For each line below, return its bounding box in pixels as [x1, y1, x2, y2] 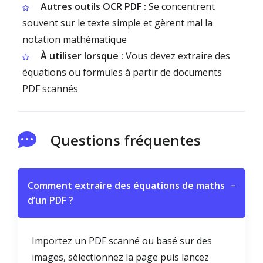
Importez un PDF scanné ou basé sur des [32, 234, 212, 247]
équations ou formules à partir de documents [22, 66, 222, 79]
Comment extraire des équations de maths [28, 179, 225, 192]
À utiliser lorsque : [41, 49, 123, 62]
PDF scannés [22, 82, 78, 95]
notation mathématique [22, 33, 127, 46]
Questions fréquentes [50, 130, 201, 150]
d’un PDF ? [28, 194, 73, 207]
